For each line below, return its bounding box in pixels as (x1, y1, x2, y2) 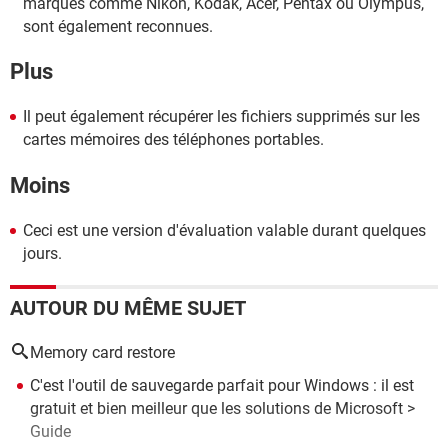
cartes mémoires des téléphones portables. (23, 130, 324, 150)
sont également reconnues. (23, 16, 213, 36)
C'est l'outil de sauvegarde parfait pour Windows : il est (30, 375, 414, 395)
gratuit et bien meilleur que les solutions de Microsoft (30, 398, 403, 418)
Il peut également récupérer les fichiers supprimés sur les (23, 107, 420, 127)
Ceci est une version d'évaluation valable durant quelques (23, 220, 426, 240)
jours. (23, 243, 62, 263)
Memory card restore (30, 342, 175, 362)
